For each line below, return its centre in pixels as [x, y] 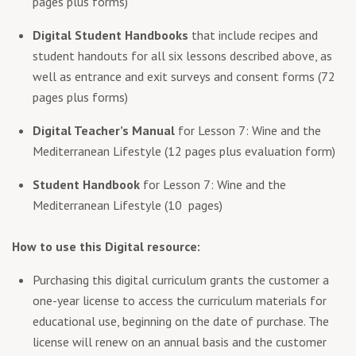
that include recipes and [253, 35]
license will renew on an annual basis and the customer [180, 341]
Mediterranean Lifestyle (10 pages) [128, 205]
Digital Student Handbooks [110, 35]
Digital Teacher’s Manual [104, 130]
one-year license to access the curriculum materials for [180, 300]
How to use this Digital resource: [106, 246]
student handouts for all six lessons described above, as [182, 55]
